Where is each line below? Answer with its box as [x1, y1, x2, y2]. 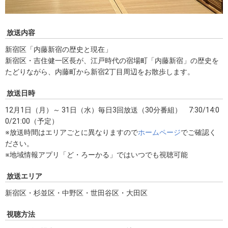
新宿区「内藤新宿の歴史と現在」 [5, 45, 112, 54]
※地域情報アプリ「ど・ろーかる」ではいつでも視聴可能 [5, 151, 188, 159]
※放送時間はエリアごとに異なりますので [5, 128, 138, 137]
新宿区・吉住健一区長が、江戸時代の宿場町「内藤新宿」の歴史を [5, 56, 219, 65]
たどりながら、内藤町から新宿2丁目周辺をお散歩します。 [5, 68, 194, 76]
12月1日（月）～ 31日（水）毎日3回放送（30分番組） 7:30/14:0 [5, 106, 219, 115]
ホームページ [138, 128, 181, 137]
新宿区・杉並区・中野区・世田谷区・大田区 [5, 189, 148, 197]
